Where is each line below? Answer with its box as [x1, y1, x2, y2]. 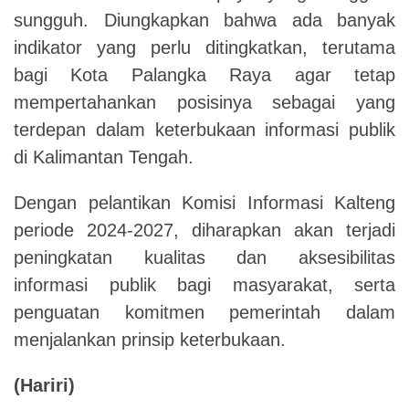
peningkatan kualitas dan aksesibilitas [14, 246, 395, 267]
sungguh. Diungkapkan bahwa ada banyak [14, 9, 395, 30]
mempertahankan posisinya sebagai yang [14, 91, 395, 112]
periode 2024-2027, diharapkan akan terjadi [14, 219, 395, 240]
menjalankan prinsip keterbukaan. [14, 329, 286, 350]
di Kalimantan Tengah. [14, 146, 194, 167]
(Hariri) [14, 374, 75, 395]
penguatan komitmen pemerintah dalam [14, 301, 395, 322]
